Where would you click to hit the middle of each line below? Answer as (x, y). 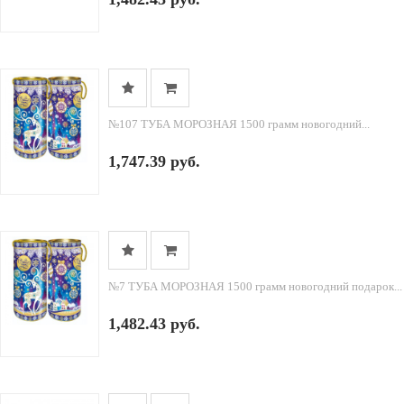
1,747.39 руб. (154, 161)
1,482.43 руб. (154, 324)
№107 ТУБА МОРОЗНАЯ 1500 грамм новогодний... (239, 124)
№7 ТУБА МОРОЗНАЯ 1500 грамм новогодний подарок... (255, 286)
